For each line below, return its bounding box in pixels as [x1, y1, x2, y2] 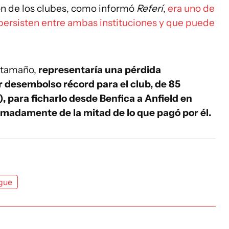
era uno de [168, 3, 215, 15]
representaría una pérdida [38, 64, 161, 76]
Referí [136, 3, 163, 15]
